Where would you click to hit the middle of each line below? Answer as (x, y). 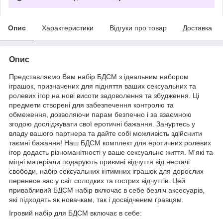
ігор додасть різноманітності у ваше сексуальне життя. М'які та (111, 152)
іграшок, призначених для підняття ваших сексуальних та (103, 86)
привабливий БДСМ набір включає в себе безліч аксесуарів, (107, 190)
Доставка (197, 28)
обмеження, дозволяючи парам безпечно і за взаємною (100, 114)
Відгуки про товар (138, 28)
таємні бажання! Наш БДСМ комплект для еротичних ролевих (110, 143)
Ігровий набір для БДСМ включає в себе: (75, 213)
